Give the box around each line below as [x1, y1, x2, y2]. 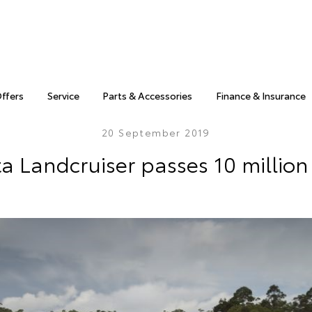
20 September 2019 [102, 125, 210, 139]
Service [47, 88, 79, 102]
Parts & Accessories [102, 88, 193, 102]
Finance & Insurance [215, 88, 306, 102]
